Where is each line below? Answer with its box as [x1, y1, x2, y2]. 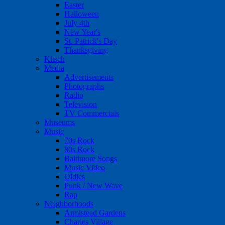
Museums [44, 118, 75, 127]
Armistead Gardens [64, 208, 126, 217]
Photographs [64, 82, 104, 90]
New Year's [64, 28, 100, 36]
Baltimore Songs [64, 154, 117, 163]
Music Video [64, 163, 105, 172]
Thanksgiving [64, 46, 108, 54]
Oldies [64, 172, 85, 181]
